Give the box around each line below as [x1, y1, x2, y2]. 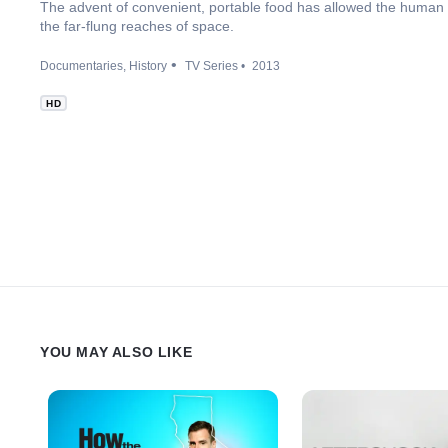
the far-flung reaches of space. [40, 18, 234, 34]
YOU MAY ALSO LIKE [40, 343, 193, 360]
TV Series [185, 59, 238, 73]
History [129, 59, 167, 73]
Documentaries [40, 59, 123, 73]
